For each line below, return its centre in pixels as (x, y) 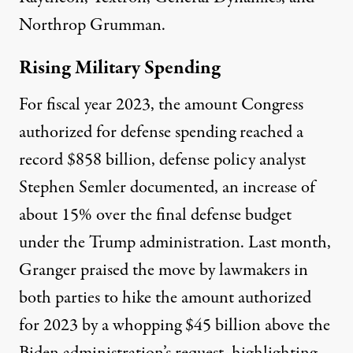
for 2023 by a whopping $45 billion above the (175, 326)
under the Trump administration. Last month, (175, 243)
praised (104, 271)
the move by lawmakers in (218, 271)
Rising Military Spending (120, 69)
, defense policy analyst (229, 160)
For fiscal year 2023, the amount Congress (161, 105)
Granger (50, 271)
